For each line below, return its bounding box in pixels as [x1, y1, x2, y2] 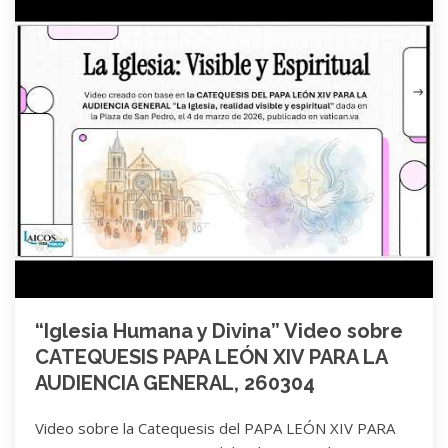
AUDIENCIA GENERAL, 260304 [35, 370, 315, 395]
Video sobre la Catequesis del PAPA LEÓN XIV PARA [35, 417, 395, 438]
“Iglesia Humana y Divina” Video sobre [35, 318, 403, 343]
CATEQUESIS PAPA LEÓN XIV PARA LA [35, 344, 387, 369]
